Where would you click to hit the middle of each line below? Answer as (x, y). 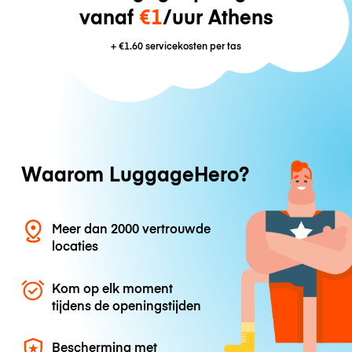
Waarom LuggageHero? (135, 174)
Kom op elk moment (113, 287)
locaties (75, 246)
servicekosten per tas (192, 46)
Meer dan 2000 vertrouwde (132, 228)
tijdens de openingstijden (127, 304)
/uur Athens (218, 16)
